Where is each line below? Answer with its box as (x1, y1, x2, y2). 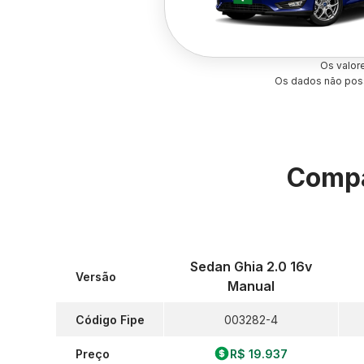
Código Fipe (76, 312, 145, 327)
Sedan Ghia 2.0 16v (189, 258, 312, 275)
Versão (76, 269, 116, 284)
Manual (227, 278, 275, 294)
